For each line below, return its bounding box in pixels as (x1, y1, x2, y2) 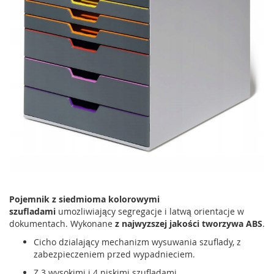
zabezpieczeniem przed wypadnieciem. (34, 248, 195, 260)
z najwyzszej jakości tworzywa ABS (115, 217, 262, 229)
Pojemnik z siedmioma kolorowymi (9, 193, 160, 205)
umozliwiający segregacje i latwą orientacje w (56, 205, 244, 217)
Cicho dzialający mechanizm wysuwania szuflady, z (34, 235, 241, 248)
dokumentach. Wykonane (9, 217, 115, 229)
